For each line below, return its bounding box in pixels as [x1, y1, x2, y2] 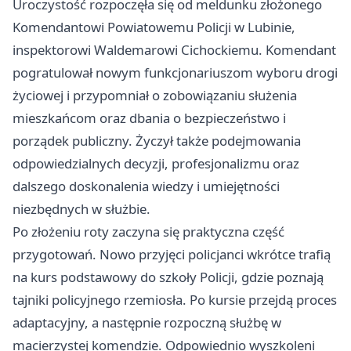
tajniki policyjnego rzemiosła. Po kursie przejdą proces [13, 291, 337, 309]
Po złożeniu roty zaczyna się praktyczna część [13, 223, 284, 241]
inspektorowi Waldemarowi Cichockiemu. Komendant [13, 41, 336, 60]
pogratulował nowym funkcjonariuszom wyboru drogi [13, 63, 338, 82]
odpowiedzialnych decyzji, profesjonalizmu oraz [13, 154, 299, 173]
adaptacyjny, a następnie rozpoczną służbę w [13, 313, 281, 332]
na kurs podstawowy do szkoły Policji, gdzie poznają [13, 268, 324, 287]
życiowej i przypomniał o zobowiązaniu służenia [13, 86, 297, 105]
